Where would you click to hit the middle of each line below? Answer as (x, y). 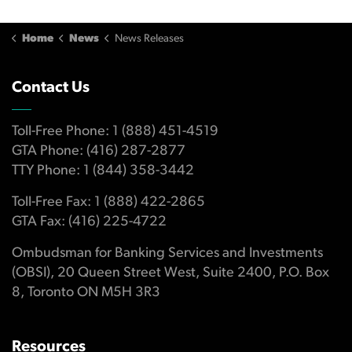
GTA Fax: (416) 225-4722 (89, 222)
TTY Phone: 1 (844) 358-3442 (103, 171)
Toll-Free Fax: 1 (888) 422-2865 (108, 202)
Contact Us (51, 88)
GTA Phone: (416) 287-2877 (99, 151)
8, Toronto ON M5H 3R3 (86, 293)
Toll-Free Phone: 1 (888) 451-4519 (115, 132)
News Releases (149, 39)
